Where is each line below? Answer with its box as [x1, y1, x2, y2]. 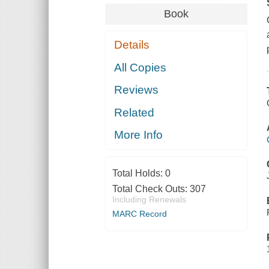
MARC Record [112, 209, 167, 219]
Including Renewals [112, 195, 186, 205]
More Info [114, 128, 163, 142]
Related [114, 106, 155, 119]
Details [114, 38, 150, 52]
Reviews [114, 83, 159, 97]
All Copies [114, 61, 167, 74]
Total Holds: [112, 168, 165, 179]
